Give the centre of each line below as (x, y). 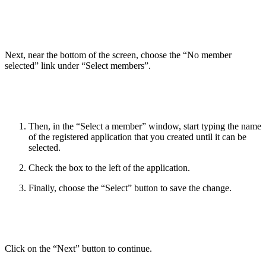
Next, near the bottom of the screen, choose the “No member (118, 55)
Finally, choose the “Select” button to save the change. (130, 188)
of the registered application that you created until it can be (137, 137)
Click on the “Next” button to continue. (78, 248)
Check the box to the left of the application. (109, 167)
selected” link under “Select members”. (78, 65)
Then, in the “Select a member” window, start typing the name (145, 126)
